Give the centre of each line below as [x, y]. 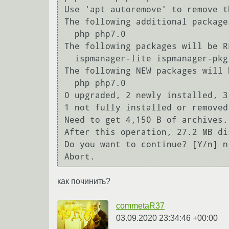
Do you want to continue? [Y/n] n [146, 145]
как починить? [84, 181]
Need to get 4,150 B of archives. [146, 120]
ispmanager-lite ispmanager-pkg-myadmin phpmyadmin [70, 59]
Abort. [80, 157]
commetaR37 [140, 205]
